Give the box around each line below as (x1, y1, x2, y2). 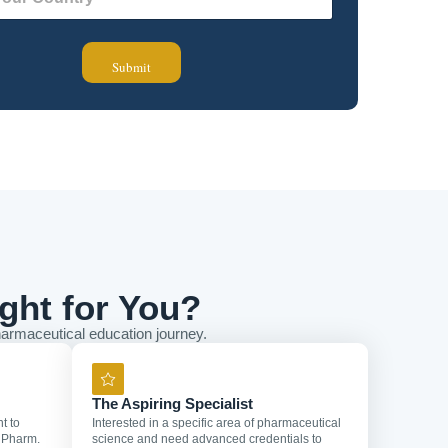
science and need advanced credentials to (92, 432, 322, 446)
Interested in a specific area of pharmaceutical (92, 416, 341, 430)
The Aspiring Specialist (92, 395, 253, 412)
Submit (111, 58, 151, 76)
